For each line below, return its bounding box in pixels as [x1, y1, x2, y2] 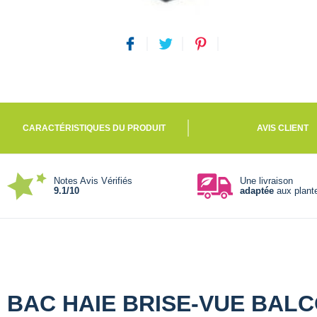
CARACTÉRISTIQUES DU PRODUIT [23, 122, 166, 133]
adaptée [239, 185, 274, 196]
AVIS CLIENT [257, 122, 309, 133]
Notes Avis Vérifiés [54, 175, 132, 186]
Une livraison [239, 175, 293, 186]
